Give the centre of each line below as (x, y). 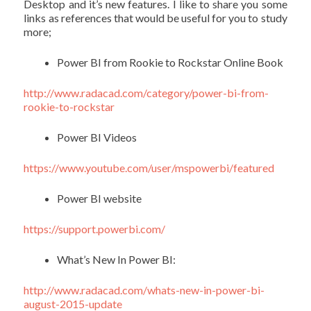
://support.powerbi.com (105, 229)
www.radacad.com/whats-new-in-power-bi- (160, 290)
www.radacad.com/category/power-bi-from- (162, 93)
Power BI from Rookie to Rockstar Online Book (170, 62)
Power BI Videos (97, 137)
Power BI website (100, 199)
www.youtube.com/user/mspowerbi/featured (167, 168)
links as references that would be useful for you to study (155, 18)
